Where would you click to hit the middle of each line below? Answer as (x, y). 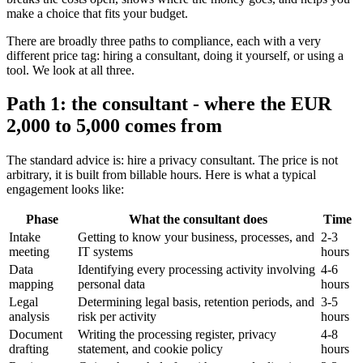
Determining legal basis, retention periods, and (196, 302)
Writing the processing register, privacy (177, 335)
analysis (29, 317)
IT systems (105, 252)
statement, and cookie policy (150, 349)
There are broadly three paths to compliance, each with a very (164, 41)
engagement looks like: (65, 190)
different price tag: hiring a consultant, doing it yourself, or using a (175, 55)
